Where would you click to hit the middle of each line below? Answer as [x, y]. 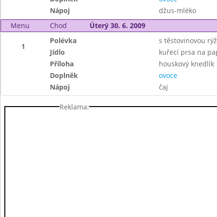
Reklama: [74, 107]
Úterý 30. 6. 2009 [117, 25]
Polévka [63, 40]
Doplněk [64, 75]
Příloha [62, 64]
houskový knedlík [186, 64]
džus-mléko [177, 10]
